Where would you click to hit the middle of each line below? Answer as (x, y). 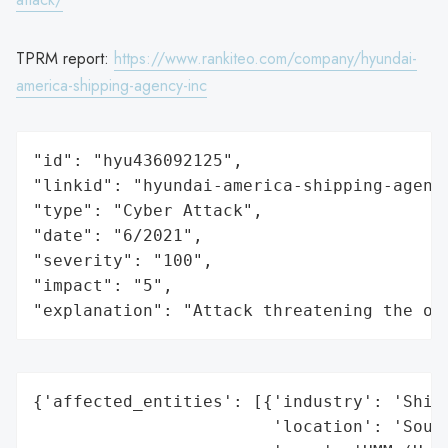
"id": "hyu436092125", (138, 160)
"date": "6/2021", (118, 235)
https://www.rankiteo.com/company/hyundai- (265, 58)
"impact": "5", (103, 285)
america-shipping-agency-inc (111, 85)
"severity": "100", (123, 260)
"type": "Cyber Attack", (148, 210)
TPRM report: (65, 58)
